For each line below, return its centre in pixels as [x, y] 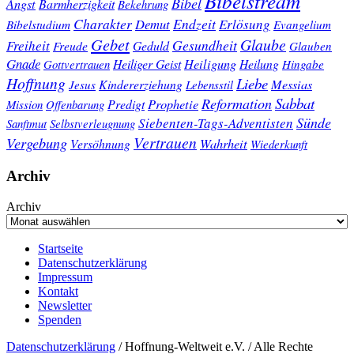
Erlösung [245, 24]
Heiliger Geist [147, 64]
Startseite [60, 248]
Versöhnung [100, 144]
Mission [24, 105]
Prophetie [173, 104]
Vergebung [37, 143]
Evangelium [302, 25]
